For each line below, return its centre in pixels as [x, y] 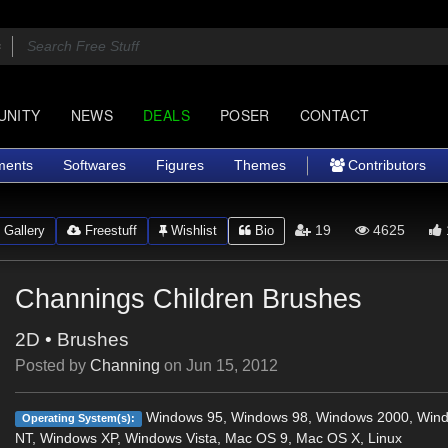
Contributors [385, 165]
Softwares [94, 165]
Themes [260, 165]
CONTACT [334, 115]
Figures [180, 165]
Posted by [53, 365]
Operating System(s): [79, 418]
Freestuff [108, 230]
